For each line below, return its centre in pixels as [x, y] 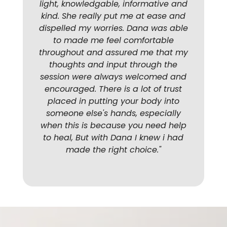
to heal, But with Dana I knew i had [113, 138]
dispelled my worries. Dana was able [113, 28]
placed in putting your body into [113, 101]
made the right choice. [112, 150]
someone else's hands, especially [113, 113]
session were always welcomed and [113, 77]
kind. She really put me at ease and [113, 16]
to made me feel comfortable [113, 41]
